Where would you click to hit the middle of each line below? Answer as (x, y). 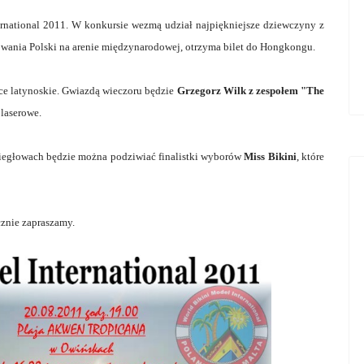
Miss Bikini (269, 156)
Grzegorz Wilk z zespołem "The (251, 90)
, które (310, 156)
